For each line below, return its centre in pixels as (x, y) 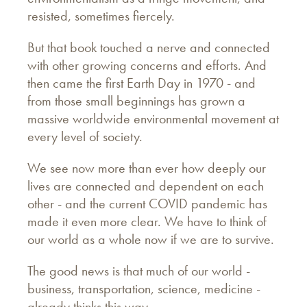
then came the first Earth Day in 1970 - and (142, 83)
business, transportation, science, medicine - (144, 288)
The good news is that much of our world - (139, 270)
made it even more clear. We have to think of (147, 221)
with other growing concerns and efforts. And (147, 65)
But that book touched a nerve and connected (149, 47)
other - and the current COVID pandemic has (147, 203)
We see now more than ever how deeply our (147, 168)
